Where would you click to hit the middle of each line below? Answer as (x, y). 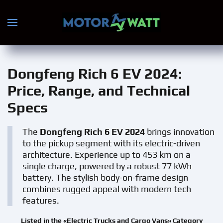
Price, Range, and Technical (99, 90)
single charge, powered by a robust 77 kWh (107, 166)
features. (41, 200)
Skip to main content (64, 28)
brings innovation (180, 132)
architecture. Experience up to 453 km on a (107, 155)
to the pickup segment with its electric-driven (111, 143)
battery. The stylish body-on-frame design (105, 177)
